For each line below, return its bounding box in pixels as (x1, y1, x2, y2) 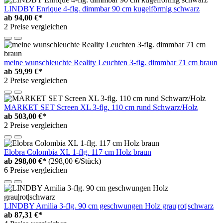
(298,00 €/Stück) (48, 157, 101, 166)
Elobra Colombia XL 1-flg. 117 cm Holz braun (4, 148, 151, 157)
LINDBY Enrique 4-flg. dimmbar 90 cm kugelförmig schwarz (4, 4, 200, 13)
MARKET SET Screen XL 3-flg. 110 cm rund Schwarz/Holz (4, 103, 198, 112)
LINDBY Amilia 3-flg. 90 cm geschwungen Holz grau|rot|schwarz (4, 202, 214, 211)
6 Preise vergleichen (4, 166, 67, 175)
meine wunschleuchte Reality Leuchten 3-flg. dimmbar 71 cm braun (4, 58, 218, 67)
